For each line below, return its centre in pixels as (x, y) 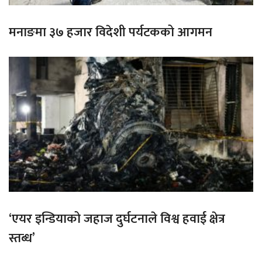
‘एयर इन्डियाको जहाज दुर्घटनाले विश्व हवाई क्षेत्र (117, 219)
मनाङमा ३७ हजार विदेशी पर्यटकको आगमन (111, 32)
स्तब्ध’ (22, 239)
